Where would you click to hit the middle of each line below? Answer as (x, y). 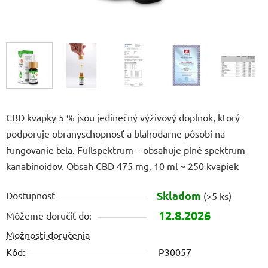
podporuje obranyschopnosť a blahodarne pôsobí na (115, 134)
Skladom (180, 196)
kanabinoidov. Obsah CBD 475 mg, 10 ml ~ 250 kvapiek (122, 166)
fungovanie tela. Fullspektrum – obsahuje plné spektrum (126, 150)
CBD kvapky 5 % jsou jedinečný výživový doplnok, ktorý (123, 118)
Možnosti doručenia (48, 235)
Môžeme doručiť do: (49, 216)
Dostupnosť (31, 195)
